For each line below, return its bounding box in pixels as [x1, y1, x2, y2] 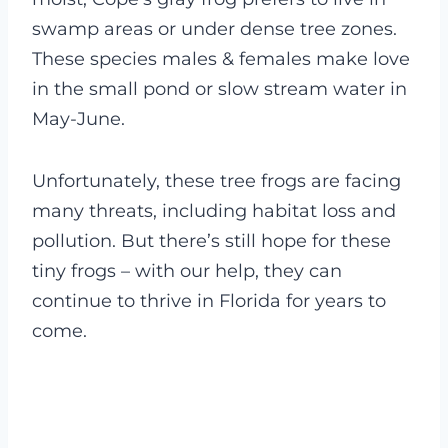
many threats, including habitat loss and [32, 200, 396, 223]
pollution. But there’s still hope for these [32, 230, 391, 253]
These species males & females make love [32, 48, 410, 71]
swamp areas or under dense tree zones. [32, 18, 397, 41]
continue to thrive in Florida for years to [32, 290, 386, 313]
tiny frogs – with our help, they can [32, 260, 342, 283]
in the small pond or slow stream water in [32, 78, 407, 101]
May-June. [32, 108, 125, 131]
